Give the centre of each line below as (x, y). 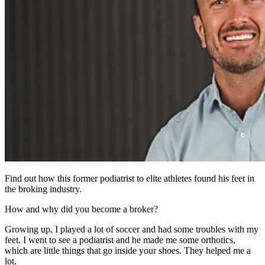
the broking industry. (43, 189)
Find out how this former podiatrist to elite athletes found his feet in (130, 179)
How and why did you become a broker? (81, 209)
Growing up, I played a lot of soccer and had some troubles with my (132, 230)
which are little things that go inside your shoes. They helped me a (128, 251)
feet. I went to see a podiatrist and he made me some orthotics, (120, 240)
